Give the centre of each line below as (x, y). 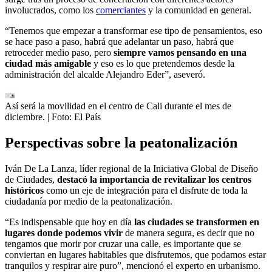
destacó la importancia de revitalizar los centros (154, 179)
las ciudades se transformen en (197, 222)
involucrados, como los (50, 10)
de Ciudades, (31, 179)
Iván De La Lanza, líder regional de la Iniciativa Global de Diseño (131, 168)
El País (87, 117)
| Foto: (61, 117)
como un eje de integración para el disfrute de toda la (147, 190)
